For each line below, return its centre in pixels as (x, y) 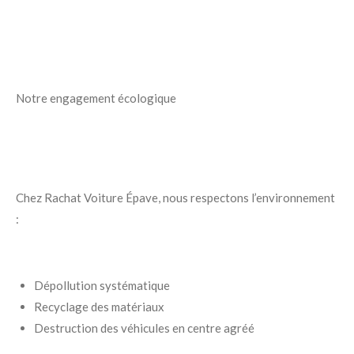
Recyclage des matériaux (99, 307)
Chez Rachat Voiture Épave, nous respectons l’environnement (175, 198)
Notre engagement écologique (96, 98)
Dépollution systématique (102, 286)
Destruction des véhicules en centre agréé (144, 328)
